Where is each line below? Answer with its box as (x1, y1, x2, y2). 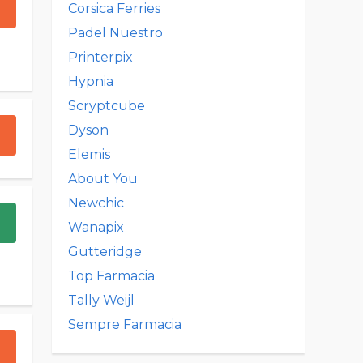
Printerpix (68, 49, 133, 65)
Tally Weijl (68, 293, 135, 308)
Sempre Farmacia (68, 317, 181, 332)
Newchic (68, 195, 124, 211)
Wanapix (68, 220, 124, 235)
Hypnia (68, 74, 113, 89)
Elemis (68, 147, 110, 162)
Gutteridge (68, 244, 142, 259)
